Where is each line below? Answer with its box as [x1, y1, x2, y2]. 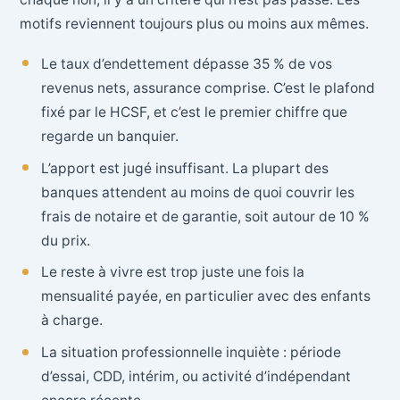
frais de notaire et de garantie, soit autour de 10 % [40, 207, 370, 225]
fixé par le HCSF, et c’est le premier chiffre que [40, 103, 347, 121]
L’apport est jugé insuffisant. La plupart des [40, 159, 329, 177]
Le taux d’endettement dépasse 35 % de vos [40, 54, 332, 72]
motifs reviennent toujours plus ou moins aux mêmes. [20, 14, 370, 32]
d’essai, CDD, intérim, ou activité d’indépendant [40, 368, 351, 386]
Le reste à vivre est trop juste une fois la [40, 263, 304, 281]
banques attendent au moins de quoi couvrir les [40, 183, 354, 201]
